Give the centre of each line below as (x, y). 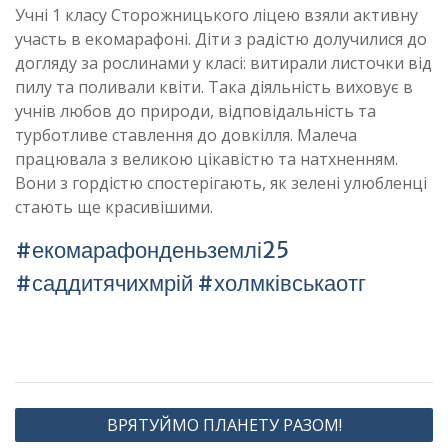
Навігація (56, 411)
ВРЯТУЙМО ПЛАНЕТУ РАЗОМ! (224, 425)
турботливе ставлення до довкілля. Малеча (186, 135)
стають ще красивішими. (114, 207)
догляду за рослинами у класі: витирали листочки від (223, 63)
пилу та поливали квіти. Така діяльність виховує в (214, 87)
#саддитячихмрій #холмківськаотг (190, 283)
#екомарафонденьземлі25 (152, 250)
